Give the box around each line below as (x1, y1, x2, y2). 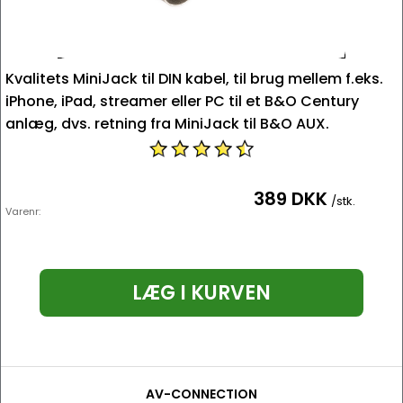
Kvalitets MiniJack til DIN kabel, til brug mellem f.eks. (5, 68, 383, 89)
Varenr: (5, 204, 40, 219)
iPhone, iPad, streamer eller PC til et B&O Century (5, 91, 359, 112)
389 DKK (254, 186, 327, 211)
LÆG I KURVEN (132, 279, 271, 307)
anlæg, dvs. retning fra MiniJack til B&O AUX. (5, 113, 329, 134)
